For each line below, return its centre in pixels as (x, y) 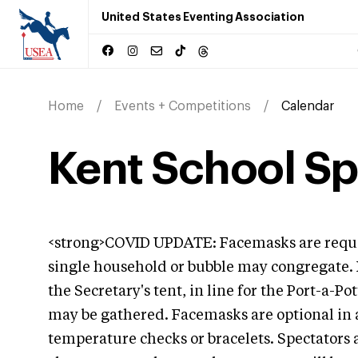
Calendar (308, 106)
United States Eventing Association (203, 17)
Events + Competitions (183, 106)
